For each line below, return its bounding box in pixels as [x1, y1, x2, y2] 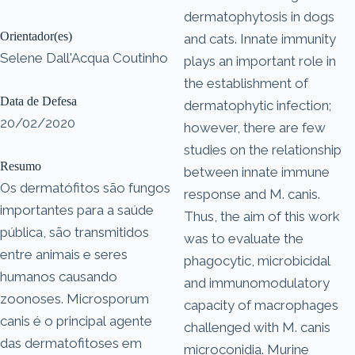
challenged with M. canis [184, 319, 330, 335]
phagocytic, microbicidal [184, 252, 330, 269]
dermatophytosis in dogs [184, 8, 334, 25]
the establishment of [184, 74, 308, 91]
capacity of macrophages [184, 296, 338, 313]
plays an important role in [184, 52, 336, 69]
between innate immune [184, 163, 330, 180]
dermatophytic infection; [184, 97, 331, 113]
